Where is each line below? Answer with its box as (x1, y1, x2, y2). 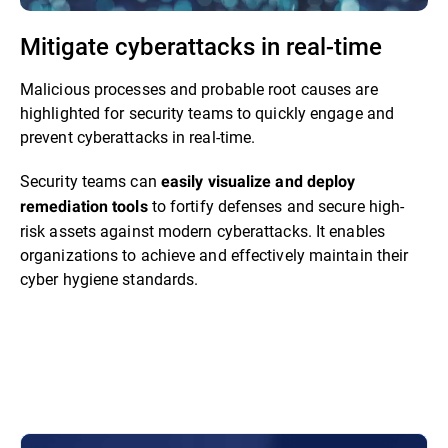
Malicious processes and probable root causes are (20, 78, 378, 100)
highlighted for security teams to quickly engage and (20, 102, 394, 124)
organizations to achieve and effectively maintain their (20, 244, 409, 266)
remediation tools (20, 197, 148, 217)
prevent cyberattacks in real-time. (20, 126, 260, 148)
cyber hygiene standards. (20, 268, 199, 290)
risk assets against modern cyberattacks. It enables (20, 220, 385, 242)
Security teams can (20, 170, 161, 192)
